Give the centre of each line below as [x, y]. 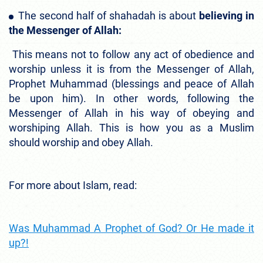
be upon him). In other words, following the [131, 98]
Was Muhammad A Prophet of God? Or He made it [131, 228]
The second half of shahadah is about [109, 15]
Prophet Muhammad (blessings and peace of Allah [131, 83]
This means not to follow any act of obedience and [131, 54]
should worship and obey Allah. [81, 142]
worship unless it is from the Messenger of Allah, [131, 69]
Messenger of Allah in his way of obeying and [131, 113]
